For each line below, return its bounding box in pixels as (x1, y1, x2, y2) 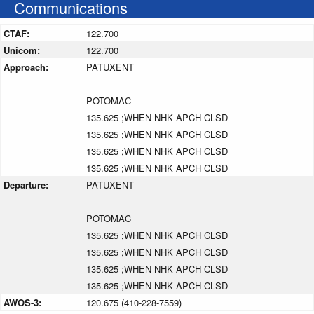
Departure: (4, 177, 51, 191)
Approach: (4, 60, 51, 74)
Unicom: (4, 43, 43, 57)
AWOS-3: (4, 295, 44, 309)
